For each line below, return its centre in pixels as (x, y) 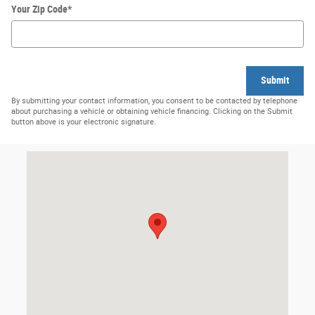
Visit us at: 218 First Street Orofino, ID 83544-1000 (136, 158)
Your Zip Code (39, 9)
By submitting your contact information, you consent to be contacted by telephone (154, 101)
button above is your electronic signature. (84, 122)
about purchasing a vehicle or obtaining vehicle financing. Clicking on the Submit (152, 111)
